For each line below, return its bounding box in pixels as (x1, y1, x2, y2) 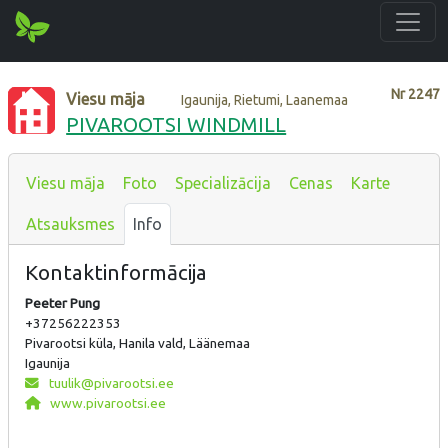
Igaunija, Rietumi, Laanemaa (181, 91, 349, 108)
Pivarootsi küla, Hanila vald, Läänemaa (25, 334, 250, 351)
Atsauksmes (26, 214, 115, 233)
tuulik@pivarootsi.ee (45, 374, 174, 391)
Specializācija (175, 173, 271, 192)
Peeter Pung (25, 294, 100, 311)
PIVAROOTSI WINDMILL (66, 112, 287, 136)
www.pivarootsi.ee (46, 394, 166, 411)
